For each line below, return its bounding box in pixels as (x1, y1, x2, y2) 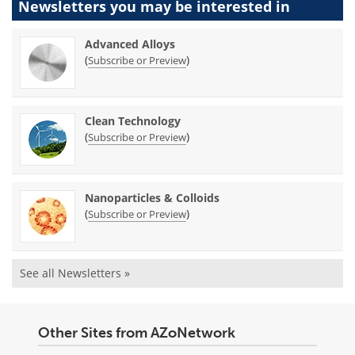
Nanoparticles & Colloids (85, 190, 219, 206)
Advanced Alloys (85, 36, 175, 52)
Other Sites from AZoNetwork (38, 324, 235, 342)
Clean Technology (85, 113, 181, 129)
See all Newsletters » (20, 265, 130, 281)
